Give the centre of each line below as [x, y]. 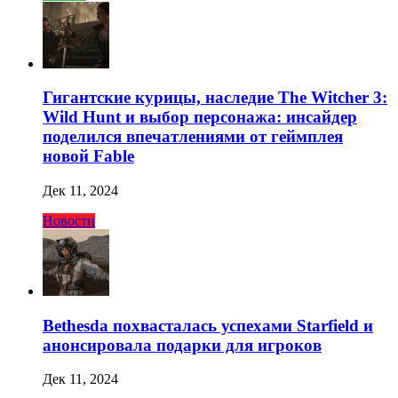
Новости [69, 220]
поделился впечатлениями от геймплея [193, 137]
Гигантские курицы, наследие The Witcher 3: [215, 98]
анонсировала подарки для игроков [182, 345]
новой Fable [88, 156]
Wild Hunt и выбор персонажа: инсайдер [200, 117]
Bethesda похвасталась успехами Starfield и [208, 325]
